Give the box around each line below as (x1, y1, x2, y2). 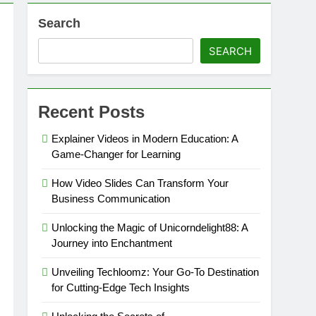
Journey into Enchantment (51, 237, 173, 249)
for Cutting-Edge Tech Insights (51, 281, 190, 293)
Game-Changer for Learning (51, 148, 181, 160)
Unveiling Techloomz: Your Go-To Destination (51, 266, 260, 278)
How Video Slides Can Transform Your (51, 177, 229, 189)
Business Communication (51, 193, 171, 205)
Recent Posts (38, 102, 145, 121)
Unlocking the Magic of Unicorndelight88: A (51, 221, 248, 233)
